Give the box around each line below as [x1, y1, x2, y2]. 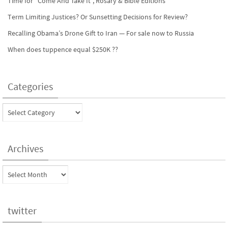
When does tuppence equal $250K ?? [8, 44, 118, 54]
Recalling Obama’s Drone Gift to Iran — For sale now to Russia [8, 28, 194, 38]
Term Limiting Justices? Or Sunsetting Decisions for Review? [8, 12, 188, 21]
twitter [8, 204, 37, 217]
